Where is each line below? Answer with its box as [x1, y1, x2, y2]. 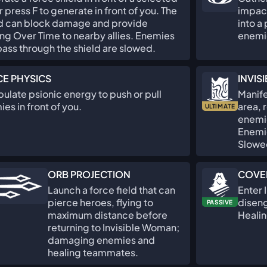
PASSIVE [206, 198, 234, 206]
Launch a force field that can [48, 184, 175, 196]
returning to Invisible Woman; [48, 221, 179, 234]
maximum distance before [48, 209, 167, 221]
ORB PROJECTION [48, 168, 131, 181]
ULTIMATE [204, 103, 235, 110]
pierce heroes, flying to [48, 196, 153, 209]
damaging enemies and [48, 234, 155, 246]
